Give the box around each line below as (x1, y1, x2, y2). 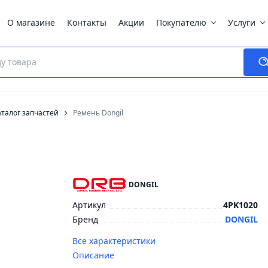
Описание (72, 249, 114, 261)
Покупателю (156, 17, 206, 28)
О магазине (7, 17, 55, 28)
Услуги (228, 17, 255, 28)
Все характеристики (72, 235, 156, 246)
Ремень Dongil (73, 108, 123, 118)
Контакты (67, 17, 106, 28)
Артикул (72, 199, 106, 211)
